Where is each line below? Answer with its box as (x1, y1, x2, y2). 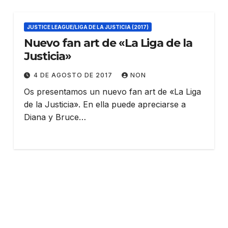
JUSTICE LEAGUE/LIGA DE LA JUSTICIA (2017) (26, 24, 149, 31)
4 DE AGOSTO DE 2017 (33, 71, 115, 79)
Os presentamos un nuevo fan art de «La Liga (23, 87, 201, 97)
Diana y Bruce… (23, 112, 86, 123)
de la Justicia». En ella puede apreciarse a (23, 99, 186, 110)
